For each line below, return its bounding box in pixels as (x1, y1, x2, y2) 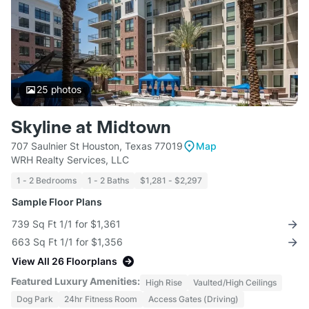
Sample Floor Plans (12, 196, 102, 208)
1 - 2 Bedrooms (17, 175, 77, 186)
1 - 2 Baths (88, 175, 129, 186)
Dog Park (17, 294, 53, 305)
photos (48, 83, 81, 96)
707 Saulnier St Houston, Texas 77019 (11, 140, 183, 152)
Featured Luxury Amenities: (11, 275, 140, 288)
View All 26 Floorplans (12, 255, 117, 268)
